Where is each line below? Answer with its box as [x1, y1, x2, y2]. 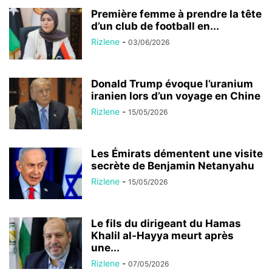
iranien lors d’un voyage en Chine [91, 90, 260, 103]
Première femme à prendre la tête [91, 8, 262, 21]
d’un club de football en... [91, 20, 219, 33]
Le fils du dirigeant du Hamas [91, 217, 241, 230]
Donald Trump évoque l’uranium [91, 78, 253, 90]
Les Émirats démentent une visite [91, 148, 263, 160]
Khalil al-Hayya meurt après [91, 229, 234, 242]
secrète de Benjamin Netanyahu [91, 160, 254, 172]
